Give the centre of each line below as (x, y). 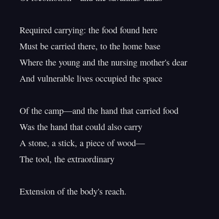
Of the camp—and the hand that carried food (99, 110)
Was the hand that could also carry (81, 127)
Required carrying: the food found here (88, 30)
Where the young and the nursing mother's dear (103, 62)
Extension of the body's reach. (73, 191)
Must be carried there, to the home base (90, 46)
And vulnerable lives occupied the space (91, 78)
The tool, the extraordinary (67, 159)
